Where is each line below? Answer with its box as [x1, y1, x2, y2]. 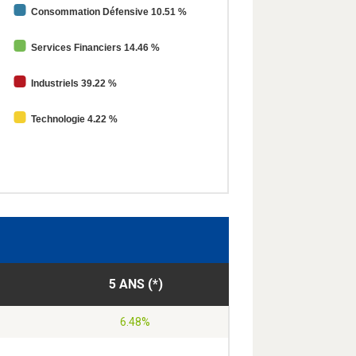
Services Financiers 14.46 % [31, 42, 160, 54]
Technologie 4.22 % [31, 114, 118, 126]
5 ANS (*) [108, 277, 163, 292]
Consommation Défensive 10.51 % [31, 6, 187, 18]
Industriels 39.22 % [31, 78, 117, 90]
